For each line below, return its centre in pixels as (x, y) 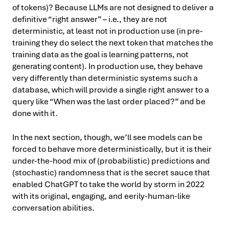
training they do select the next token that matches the (113, 42)
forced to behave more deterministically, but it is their (112, 149)
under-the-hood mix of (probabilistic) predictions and (111, 161)
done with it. (35, 113)
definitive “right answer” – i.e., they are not (90, 19)
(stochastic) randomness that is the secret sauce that (111, 172)
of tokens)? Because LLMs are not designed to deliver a (113, 7)
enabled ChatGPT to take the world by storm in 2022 (108, 184)
